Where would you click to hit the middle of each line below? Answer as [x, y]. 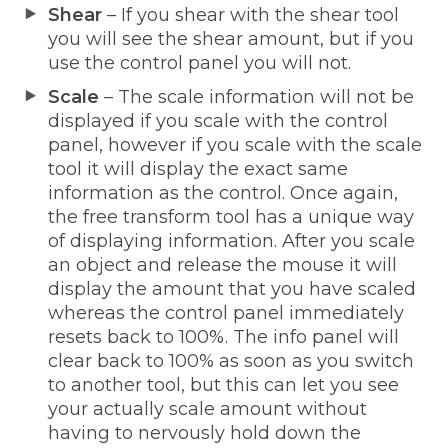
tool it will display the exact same [198, 168]
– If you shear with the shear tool [250, 14]
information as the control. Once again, [223, 192]
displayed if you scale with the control [218, 120]
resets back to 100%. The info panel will [223, 336]
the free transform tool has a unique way [231, 216]
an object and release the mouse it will [222, 264]
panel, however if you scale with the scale [235, 144]
